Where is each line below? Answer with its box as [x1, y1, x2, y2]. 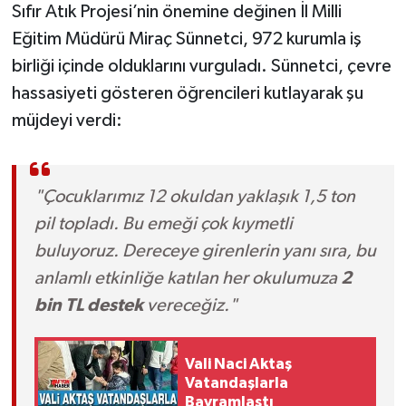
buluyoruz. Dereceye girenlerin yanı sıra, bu [34, 242, 376, 261]
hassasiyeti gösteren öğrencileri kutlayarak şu [11, 84, 363, 103]
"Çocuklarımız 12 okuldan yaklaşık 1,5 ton [34, 188, 355, 207]
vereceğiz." [142, 296, 237, 315]
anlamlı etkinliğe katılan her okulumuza [34, 269, 341, 288]
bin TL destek [34, 296, 143, 315]
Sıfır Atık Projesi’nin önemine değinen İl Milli [11, 3, 342, 22]
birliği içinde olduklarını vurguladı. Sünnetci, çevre [11, 57, 391, 76]
